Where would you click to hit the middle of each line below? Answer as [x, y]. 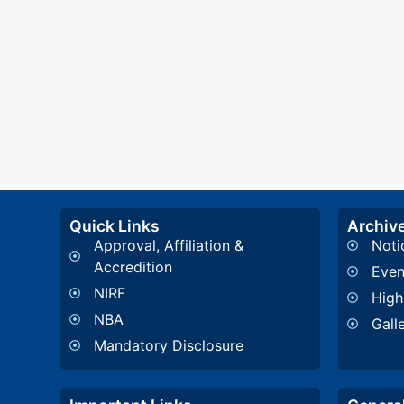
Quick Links [115, 226]
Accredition [133, 267]
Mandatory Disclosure [169, 346]
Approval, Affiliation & [169, 246]
